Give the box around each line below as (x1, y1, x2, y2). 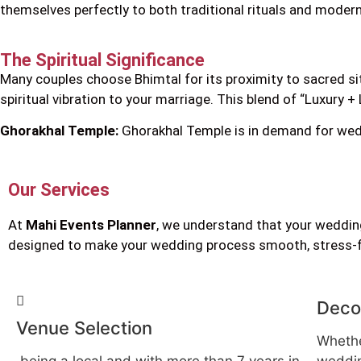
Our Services (8, 179, 110, 200)
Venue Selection (16, 317, 152, 339)
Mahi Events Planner (26, 216, 156, 233)
